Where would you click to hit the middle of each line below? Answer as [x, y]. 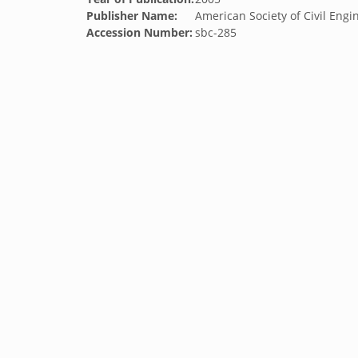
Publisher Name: [132, 16]
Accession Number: [139, 32]
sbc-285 [216, 32]
